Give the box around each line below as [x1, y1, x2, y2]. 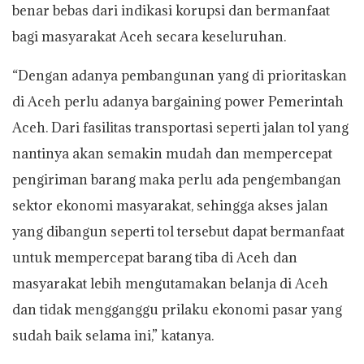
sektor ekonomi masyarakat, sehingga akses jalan [12, 196, 328, 214]
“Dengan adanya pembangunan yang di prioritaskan [12, 66, 347, 84]
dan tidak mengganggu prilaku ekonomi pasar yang [12, 300, 342, 318]
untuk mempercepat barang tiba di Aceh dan [12, 248, 297, 266]
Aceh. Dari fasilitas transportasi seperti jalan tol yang [12, 118, 349, 136]
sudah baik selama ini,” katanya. [12, 326, 214, 344]
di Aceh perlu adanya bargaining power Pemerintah [12, 92, 344, 110]
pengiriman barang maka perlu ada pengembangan [12, 170, 341, 188]
